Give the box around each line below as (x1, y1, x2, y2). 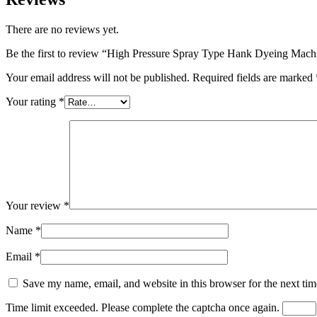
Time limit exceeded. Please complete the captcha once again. (6, 301, 279, 313)
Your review (6, 199, 64, 212)
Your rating (6, 95, 59, 108)
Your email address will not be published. (6, 71, 190, 83)
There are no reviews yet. (6, 23, 119, 35)
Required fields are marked (192, 71, 316, 83)
